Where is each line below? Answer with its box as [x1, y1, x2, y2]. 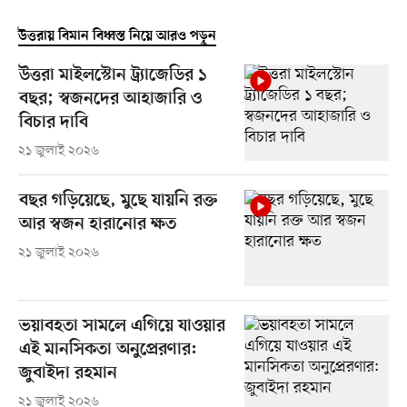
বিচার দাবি [18, 113, 88, 134]
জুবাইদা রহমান [18, 363, 117, 385]
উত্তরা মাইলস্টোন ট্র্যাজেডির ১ [18, 65, 206, 87]
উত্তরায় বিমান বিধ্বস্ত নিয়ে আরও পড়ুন [17, 28, 216, 45]
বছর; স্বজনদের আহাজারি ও [18, 89, 202, 111]
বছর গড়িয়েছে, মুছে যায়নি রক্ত [18, 191, 217, 213]
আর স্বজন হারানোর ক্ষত [18, 214, 176, 236]
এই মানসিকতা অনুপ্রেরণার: [18, 340, 197, 362]
